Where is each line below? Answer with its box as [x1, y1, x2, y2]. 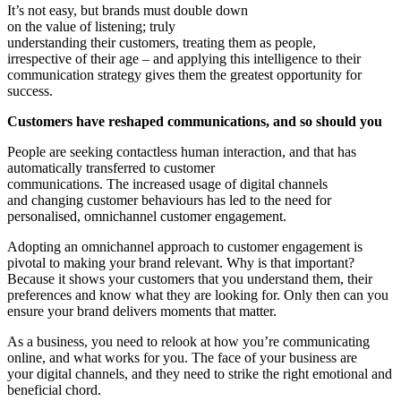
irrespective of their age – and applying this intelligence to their [7, 50, 361, 66]
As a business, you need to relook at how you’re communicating [7, 333, 370, 349]
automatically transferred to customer [7, 159, 215, 175]
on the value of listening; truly [7, 18, 175, 34]
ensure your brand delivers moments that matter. [7, 303, 284, 319]
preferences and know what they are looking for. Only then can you [7, 286, 388, 303]
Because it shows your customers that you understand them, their [7, 270, 372, 286]
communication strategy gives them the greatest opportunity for [7, 66, 362, 82]
